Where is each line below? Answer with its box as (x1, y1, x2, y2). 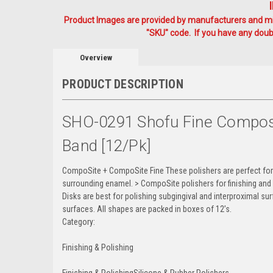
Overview (79, 52, 112, 62)
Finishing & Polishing (62, 243, 133, 253)
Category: (62, 217, 95, 227)
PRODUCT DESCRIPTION (62, 76, 183, 91)
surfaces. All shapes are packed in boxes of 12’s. (62, 204, 232, 214)
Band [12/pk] (62, 136, 151, 155)
